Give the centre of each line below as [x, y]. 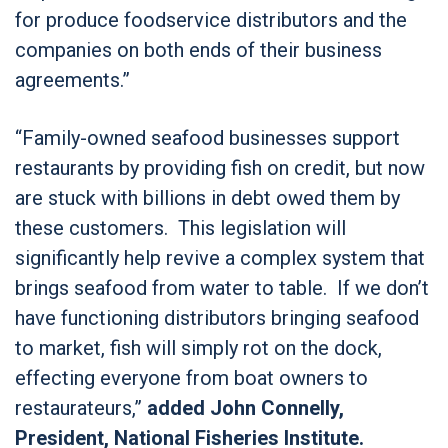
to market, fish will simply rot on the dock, [198, 347]
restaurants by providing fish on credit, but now [220, 167]
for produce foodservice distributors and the [211, 19]
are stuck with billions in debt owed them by [207, 197]
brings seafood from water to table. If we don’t [222, 287]
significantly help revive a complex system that [220, 257]
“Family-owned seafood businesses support [207, 137]
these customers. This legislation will [180, 227]
